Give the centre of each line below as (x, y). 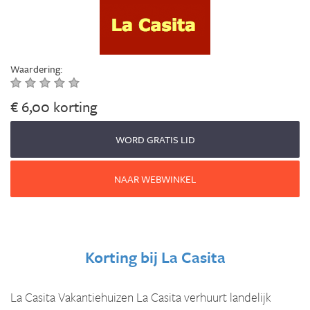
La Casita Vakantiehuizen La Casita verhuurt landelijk (141, 297)
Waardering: (36, 69)
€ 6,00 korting (54, 107)
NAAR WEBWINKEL (155, 179)
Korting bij (123, 257)
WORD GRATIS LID (155, 139)
